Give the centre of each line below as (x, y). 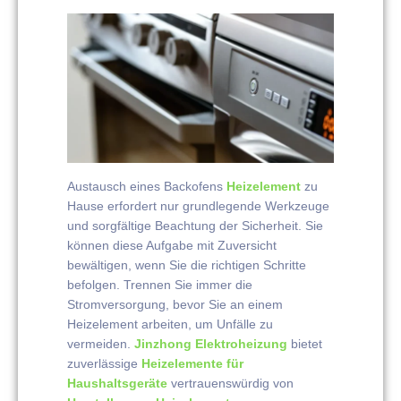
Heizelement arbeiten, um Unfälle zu (170, 324)
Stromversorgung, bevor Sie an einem (175, 304)
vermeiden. (101, 343)
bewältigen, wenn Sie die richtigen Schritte (187, 264)
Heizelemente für (192, 363)
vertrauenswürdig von (230, 383)
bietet (305, 343)
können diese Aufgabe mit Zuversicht (172, 245)
